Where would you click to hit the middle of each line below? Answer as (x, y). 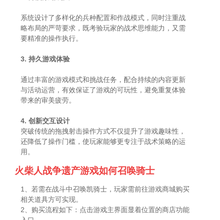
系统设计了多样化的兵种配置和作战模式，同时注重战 (103, 17)
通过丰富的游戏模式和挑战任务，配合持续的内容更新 (103, 79)
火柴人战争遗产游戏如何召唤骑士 (85, 170)
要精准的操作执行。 (52, 38)
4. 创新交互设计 (45, 121)
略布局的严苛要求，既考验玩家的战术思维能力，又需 (103, 28)
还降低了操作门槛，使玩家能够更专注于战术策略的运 (103, 141)
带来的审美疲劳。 (48, 100)
